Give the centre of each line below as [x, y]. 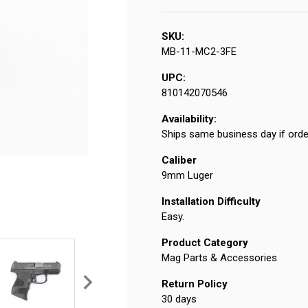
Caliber [179, 161]
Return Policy [194, 284]
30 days [179, 299]
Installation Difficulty [211, 202]
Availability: [189, 119]
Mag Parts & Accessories [219, 258]
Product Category [205, 243]
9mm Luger [187, 176]
